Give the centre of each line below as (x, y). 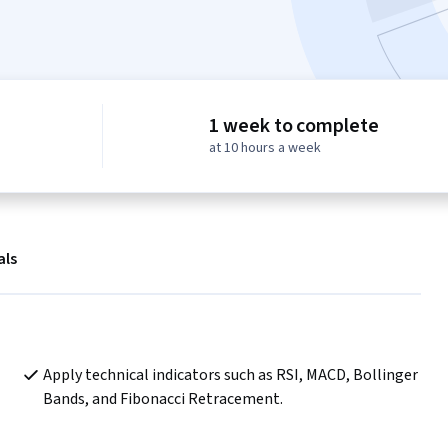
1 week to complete (294, 126)
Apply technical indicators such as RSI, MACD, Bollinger (230, 375)
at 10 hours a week (265, 148)
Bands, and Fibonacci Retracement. (162, 399)
